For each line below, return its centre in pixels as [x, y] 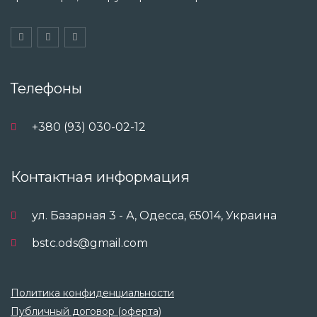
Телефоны [46, 88]
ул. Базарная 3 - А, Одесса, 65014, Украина [154, 215]
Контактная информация [100, 177]
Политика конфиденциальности [92, 293]
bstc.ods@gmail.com [90, 243]
